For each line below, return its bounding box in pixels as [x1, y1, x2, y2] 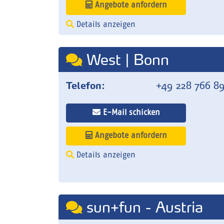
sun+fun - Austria [82, 198, 203, 216]
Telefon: [66, 79, 105, 91]
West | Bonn [82, 50, 169, 68]
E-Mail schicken [100, 109, 160, 117]
